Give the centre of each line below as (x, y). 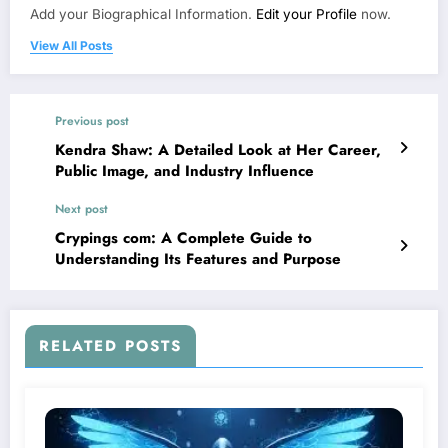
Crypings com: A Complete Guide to (183, 238)
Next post (81, 209)
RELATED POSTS (110, 346)
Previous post (92, 121)
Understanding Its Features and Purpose (198, 259)
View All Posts (71, 46)
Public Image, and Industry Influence (184, 171)
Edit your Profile (306, 14)
